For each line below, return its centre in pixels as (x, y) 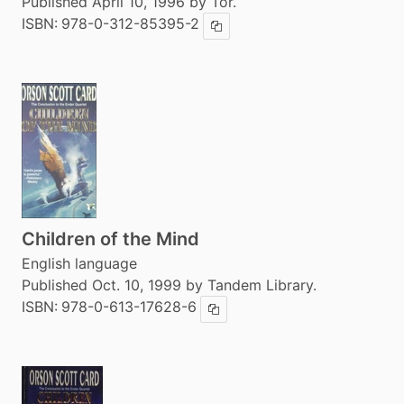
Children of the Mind (110, 239)
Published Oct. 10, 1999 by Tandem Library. (169, 285)
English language (79, 263)
